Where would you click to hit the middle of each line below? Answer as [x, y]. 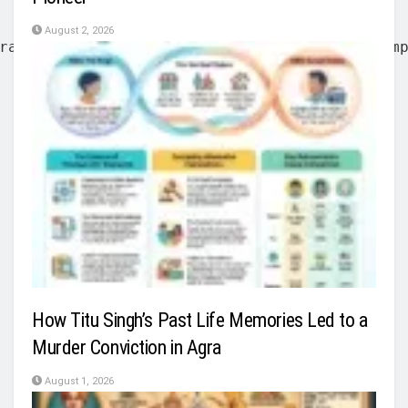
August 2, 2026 [78, 31]
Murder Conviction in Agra [127, 348]
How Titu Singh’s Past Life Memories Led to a [200, 321]
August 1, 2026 [78, 382]
